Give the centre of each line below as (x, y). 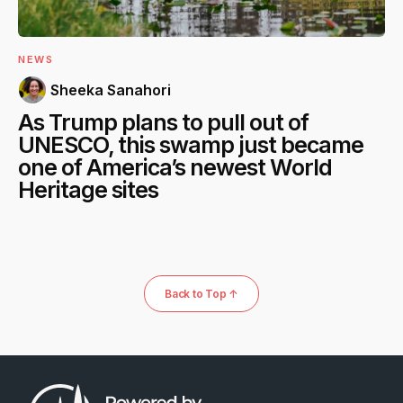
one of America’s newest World (175, 167)
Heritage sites (88, 189)
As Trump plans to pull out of (163, 122)
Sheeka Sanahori (111, 90)
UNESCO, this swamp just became (191, 144)
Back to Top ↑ (201, 294)
